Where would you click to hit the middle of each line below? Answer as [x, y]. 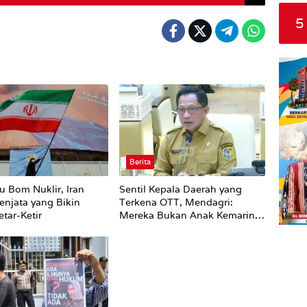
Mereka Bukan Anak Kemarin [187, 216]
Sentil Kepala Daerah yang [180, 189]
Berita [140, 162]
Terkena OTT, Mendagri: [176, 202]
